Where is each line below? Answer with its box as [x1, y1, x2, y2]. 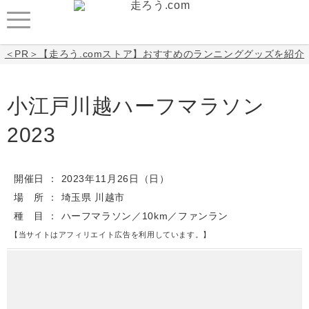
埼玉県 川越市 [61, 192, 126, 203]
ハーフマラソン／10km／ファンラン [61, 210, 229, 221]
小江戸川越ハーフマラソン [7, 94, 265, 117]
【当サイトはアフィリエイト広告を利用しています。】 [10, 230, 211, 239]
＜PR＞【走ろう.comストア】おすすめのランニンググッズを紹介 [4, 48, 305, 59]
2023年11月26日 [61, 173, 139, 184]
